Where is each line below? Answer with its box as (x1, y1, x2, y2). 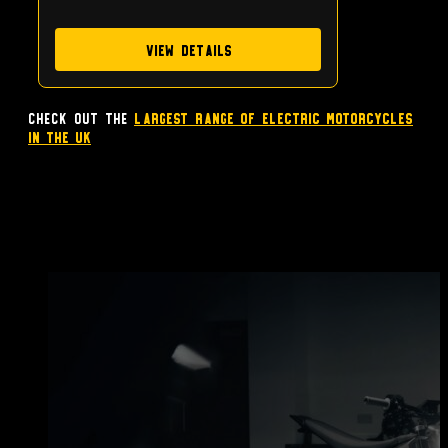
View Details (144, 40, 232, 60)
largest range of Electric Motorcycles (134, 108, 413, 128)
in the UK (28, 127, 91, 147)
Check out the (28, 108, 134, 128)
